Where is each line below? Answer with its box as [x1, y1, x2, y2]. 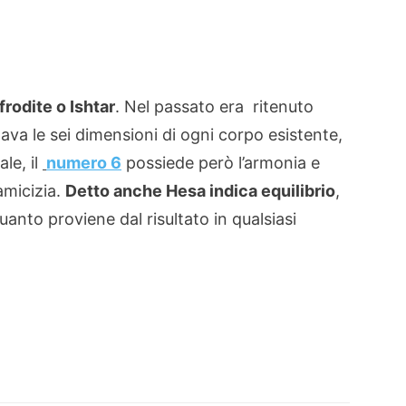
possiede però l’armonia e [121, 153, 320, 172]
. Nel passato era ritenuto [115, 97, 314, 116]
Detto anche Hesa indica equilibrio [65, 181, 335, 200]
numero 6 [46, 153, 121, 172]
